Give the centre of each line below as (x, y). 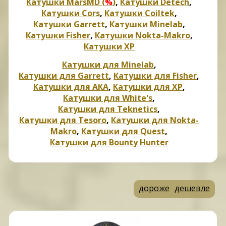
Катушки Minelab (146, 24)
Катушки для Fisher (155, 76)
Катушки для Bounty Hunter (109, 143)
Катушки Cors (70, 13)
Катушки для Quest (123, 131)
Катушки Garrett (69, 24)
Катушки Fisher (58, 36)
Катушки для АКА (71, 87)
